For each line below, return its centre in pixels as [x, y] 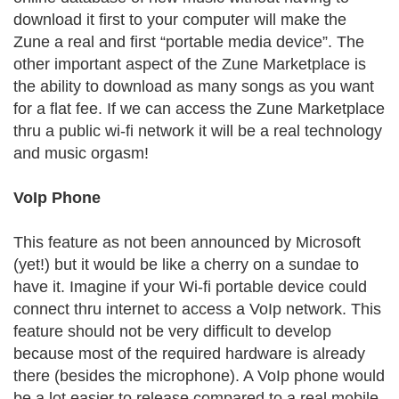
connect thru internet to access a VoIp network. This [197, 309]
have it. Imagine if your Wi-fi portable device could [190, 287]
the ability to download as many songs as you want [194, 86]
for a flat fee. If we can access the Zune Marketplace [199, 109]
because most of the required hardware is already [189, 354]
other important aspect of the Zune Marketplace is [190, 64]
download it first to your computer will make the [180, 20]
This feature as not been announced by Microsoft [187, 242]
